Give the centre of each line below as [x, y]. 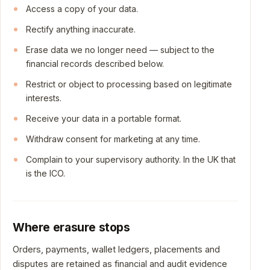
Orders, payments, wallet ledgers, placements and [116, 249]
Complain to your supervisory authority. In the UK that [131, 159]
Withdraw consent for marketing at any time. [113, 139]
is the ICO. [46, 173]
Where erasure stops [71, 227]
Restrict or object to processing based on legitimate [129, 84]
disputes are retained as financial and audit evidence [120, 264]
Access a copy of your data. [82, 9]
